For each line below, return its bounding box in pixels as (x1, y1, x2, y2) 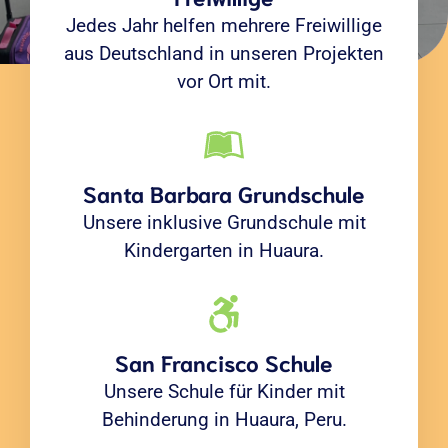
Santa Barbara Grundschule (83, 178, 365, 207)
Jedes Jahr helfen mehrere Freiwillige (66, 14, 382, 37)
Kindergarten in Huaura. (124, 239, 324, 262)
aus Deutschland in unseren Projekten (64, 42, 384, 65)
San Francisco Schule (115, 347, 333, 376)
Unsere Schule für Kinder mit (103, 380, 345, 403)
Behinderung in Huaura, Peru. (101, 408, 347, 431)
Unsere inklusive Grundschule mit (82, 211, 366, 234)
